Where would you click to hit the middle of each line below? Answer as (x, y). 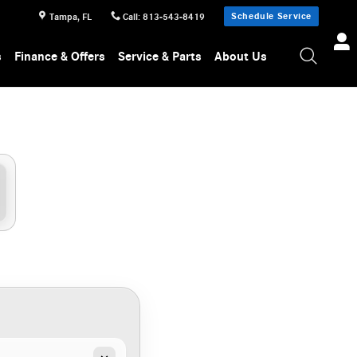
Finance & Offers (60, 56)
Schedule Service (271, 16)
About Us (241, 56)
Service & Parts (160, 56)
